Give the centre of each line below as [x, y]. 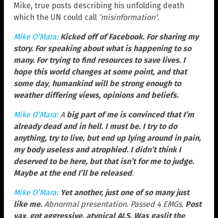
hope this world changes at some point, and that [100, 72]
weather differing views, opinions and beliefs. [96, 95]
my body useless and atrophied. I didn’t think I [97, 150]
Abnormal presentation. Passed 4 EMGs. [114, 204]
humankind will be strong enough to [117, 84]
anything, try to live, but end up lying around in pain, [107, 138]
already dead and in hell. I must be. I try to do [95, 127]
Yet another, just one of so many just [125, 193]
